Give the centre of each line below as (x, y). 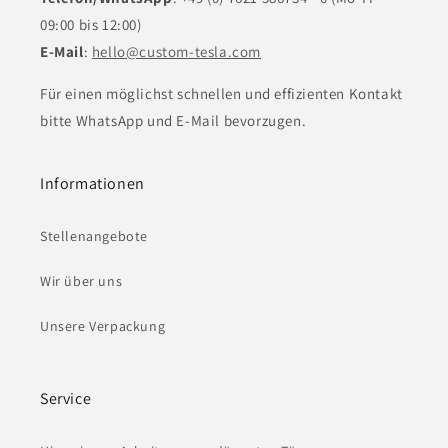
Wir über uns (81, 281)
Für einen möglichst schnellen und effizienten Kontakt (221, 94)
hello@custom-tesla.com (176, 52)
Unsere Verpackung (103, 326)
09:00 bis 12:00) (91, 25)
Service (66, 399)
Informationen (92, 184)
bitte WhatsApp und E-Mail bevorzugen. (173, 121)
